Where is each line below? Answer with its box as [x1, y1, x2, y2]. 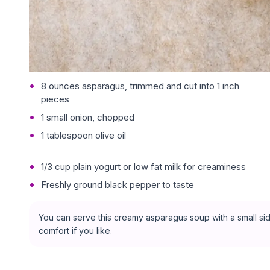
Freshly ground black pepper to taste [41, 179, 194, 191]
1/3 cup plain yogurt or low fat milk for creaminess [41, 161, 246, 173]
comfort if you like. [39, 225, 112, 236]
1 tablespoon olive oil [41, 130, 126, 142]
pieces [41, 93, 69, 105]
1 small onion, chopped [41, 111, 134, 124]
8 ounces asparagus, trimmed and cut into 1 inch [41, 80, 239, 92]
